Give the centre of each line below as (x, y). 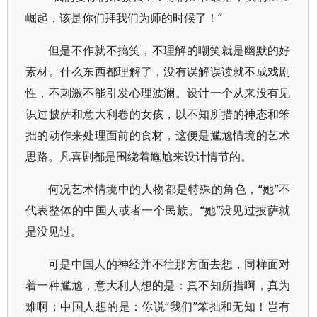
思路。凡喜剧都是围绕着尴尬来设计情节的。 (139, 156)
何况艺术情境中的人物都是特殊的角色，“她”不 (169, 189)
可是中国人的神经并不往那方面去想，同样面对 (169, 264)
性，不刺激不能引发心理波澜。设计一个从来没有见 (158, 93)
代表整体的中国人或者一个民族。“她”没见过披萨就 (158, 210)
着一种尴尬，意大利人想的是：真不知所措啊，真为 (158, 285)
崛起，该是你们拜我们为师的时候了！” (124, 18)
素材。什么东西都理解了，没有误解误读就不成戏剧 (158, 71)
